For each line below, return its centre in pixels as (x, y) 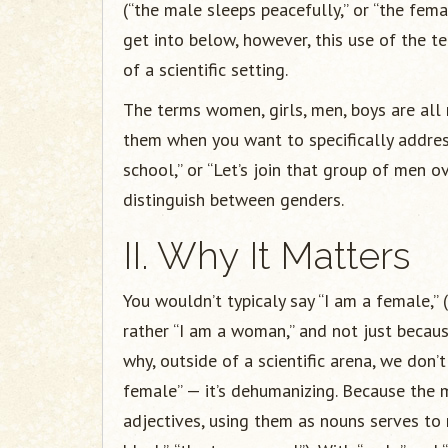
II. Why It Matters (267, 255)
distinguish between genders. (233, 199)
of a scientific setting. (205, 69)
